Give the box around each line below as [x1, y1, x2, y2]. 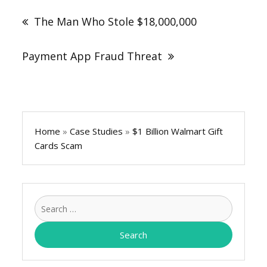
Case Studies [70, 125, 123, 137]
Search [231, 195, 259, 208]
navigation [21, 5, 91, 22]
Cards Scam [35, 139, 83, 151]
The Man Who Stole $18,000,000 [34, 14, 197, 29]
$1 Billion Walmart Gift [132, 125, 223, 137]
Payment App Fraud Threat [22, 49, 163, 64]
